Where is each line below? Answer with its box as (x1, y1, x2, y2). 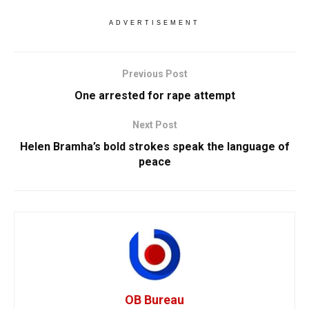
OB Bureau (125, 292, 184, 308)
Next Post (132, 119, 177, 131)
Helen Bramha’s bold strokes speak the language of (19, 140, 290, 154)
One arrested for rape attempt (74, 89, 235, 103)
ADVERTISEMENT (109, 19, 200, 27)
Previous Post (121, 68, 188, 80)
